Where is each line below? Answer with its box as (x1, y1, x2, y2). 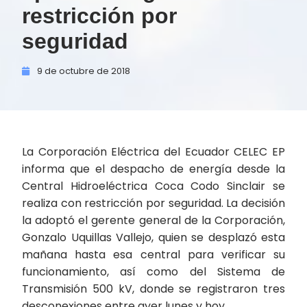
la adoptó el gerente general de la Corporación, (22, 212, 285, 228)
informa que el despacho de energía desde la (22, 161, 285, 177)
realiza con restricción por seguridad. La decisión (22, 195, 285, 211)
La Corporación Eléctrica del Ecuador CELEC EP (22, 144, 285, 160)
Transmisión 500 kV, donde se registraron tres (22, 281, 285, 297)
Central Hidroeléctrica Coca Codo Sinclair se (22, 178, 285, 194)
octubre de (59, 65, 109, 77)
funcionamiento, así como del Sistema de (22, 264, 285, 280)
